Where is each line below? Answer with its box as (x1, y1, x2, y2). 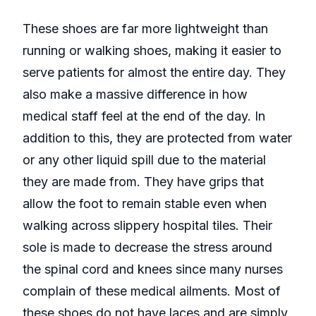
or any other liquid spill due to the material (23, 152, 266, 168)
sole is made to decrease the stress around (23, 240, 272, 255)
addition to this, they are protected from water (23, 130, 292, 146)
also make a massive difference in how (23, 87, 248, 102)
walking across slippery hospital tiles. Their (23, 218, 272, 233)
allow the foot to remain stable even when (23, 196, 267, 212)
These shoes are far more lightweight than (23, 21, 268, 37)
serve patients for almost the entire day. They (23, 65, 286, 80)
